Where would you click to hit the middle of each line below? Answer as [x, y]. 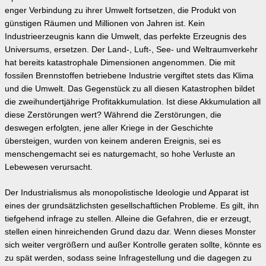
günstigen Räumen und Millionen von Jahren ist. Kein [105, 23]
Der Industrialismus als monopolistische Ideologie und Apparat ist [127, 192]
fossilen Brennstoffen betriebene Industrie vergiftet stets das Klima [129, 75]
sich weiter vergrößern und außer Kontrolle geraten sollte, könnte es [133, 245]
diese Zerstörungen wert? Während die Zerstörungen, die [113, 115]
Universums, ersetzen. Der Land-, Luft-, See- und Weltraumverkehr [131, 49]
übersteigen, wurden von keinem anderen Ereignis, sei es [113, 141]
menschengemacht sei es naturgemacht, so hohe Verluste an [120, 154]
